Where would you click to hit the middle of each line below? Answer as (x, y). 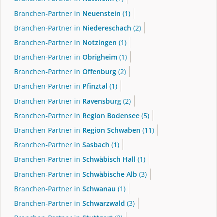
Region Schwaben (111, 130)
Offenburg (99, 72)
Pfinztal (95, 86)
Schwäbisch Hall (109, 159)
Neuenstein (101, 13)
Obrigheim (100, 57)
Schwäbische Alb (110, 174)
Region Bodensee (111, 115)
